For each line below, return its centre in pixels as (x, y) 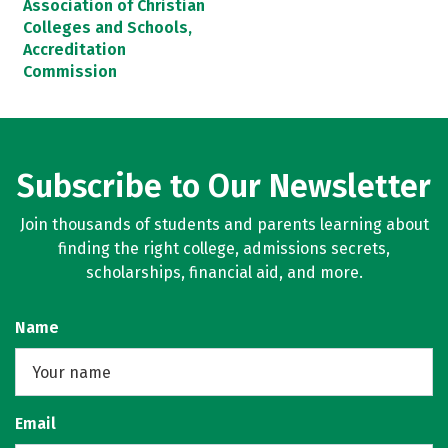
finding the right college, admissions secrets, (224, 248)
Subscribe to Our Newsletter (224, 186)
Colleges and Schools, (107, 27)
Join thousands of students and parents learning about (224, 224)
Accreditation (74, 49)
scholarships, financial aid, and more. (224, 272)
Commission (70, 71)
